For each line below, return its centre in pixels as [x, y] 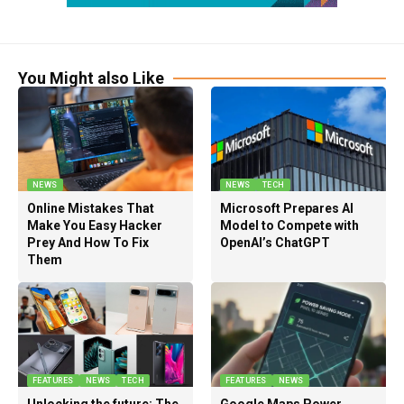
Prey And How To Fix [87, 243]
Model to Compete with [289, 226]
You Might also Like [91, 78]
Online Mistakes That [90, 209]
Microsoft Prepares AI [286, 209]
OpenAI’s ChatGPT [275, 243]
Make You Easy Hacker [94, 226]
